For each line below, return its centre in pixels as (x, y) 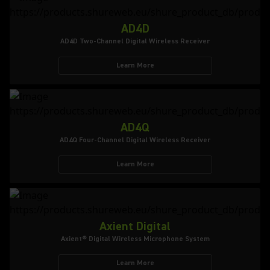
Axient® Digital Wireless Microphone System (135, 239)
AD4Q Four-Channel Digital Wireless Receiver (135, 140)
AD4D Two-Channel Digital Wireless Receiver (135, 41)
